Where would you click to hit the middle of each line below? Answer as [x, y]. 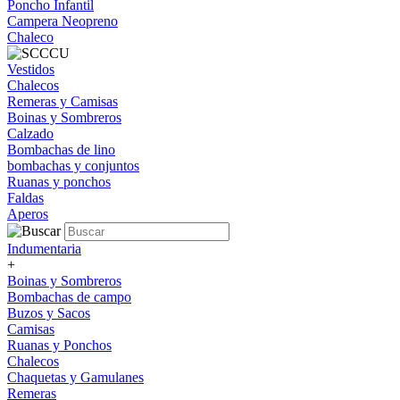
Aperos [28, 214]
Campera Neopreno [62, 21]
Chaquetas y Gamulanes [75, 377]
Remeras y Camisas [62, 101]
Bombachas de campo [69, 297]
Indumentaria [44, 249]
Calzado [30, 133]
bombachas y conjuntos [73, 166]
